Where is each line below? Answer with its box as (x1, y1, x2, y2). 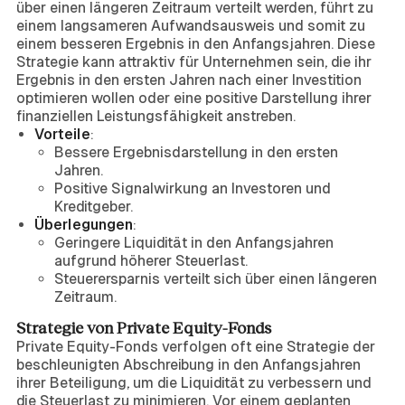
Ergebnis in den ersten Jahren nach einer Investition (16, 71, 362, 89)
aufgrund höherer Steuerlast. (53, 252, 248, 269)
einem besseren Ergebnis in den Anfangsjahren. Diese (16, 35, 375, 52)
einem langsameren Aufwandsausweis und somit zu (16, 17, 365, 34)
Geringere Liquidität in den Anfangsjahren (53, 234, 334, 251)
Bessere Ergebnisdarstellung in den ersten (53, 144, 338, 161)
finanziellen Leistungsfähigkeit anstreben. (16, 108, 296, 125)
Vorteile (34, 126, 91, 143)
